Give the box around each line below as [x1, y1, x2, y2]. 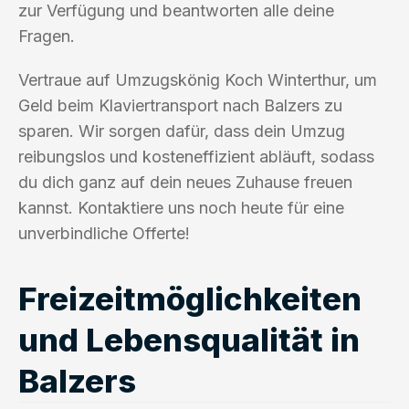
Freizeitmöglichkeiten [18, 278, 362, 318]
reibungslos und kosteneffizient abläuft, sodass [18, 146, 374, 166]
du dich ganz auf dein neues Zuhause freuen [18, 172, 352, 192]
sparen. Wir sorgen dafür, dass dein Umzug [18, 121, 345, 141]
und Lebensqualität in [18, 320, 360, 359]
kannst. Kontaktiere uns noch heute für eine [18, 197, 344, 217]
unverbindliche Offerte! [18, 223, 190, 243]
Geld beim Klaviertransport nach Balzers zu [18, 95, 342, 115]
